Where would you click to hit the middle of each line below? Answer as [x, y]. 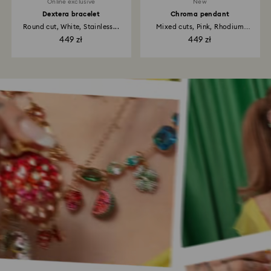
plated [200, 35]
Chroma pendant [200, 15]
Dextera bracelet [71, 15]
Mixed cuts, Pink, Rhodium [200, 27]
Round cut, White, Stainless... [71, 27]
